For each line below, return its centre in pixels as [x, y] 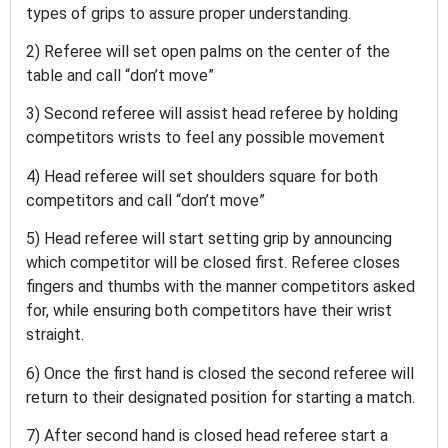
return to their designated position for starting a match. [222, 397]
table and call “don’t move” [122, 76]
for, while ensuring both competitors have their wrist [209, 311]
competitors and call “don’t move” [147, 200]
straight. [57, 335]
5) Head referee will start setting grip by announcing [209, 239]
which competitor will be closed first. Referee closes [213, 263]
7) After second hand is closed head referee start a [207, 435]
